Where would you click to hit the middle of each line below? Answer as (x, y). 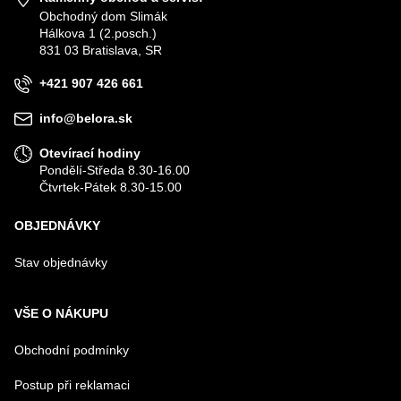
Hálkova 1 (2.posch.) (98, 33)
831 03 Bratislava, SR (101, 50)
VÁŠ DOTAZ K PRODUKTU (82, 107)
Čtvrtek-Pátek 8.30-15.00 (111, 187)
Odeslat (49, 247)
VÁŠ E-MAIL (47, 38)
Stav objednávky (61, 262)
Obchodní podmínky (72, 350)
